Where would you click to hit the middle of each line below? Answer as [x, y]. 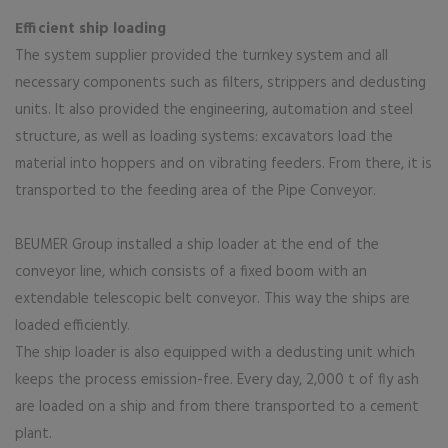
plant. [33, 434]
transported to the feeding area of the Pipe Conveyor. [195, 191]
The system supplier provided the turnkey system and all [201, 56]
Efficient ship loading [90, 29]
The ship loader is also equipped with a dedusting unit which [215, 353]
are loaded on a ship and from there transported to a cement [217, 407]
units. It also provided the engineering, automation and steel [214, 110]
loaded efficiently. [72, 326]
